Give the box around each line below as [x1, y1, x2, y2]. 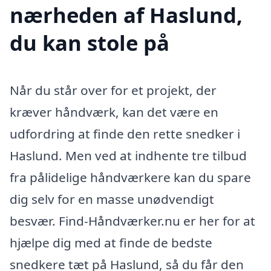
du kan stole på [10, 28, 169, 57]
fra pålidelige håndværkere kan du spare [10, 168, 251, 186]
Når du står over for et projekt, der [10, 81, 217, 99]
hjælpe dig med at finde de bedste [10, 233, 212, 251]
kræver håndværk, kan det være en [10, 103, 218, 120]
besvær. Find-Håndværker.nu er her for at [10, 212, 255, 229]
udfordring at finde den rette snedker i [10, 125, 240, 142]
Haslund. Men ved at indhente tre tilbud [10, 146, 247, 164]
